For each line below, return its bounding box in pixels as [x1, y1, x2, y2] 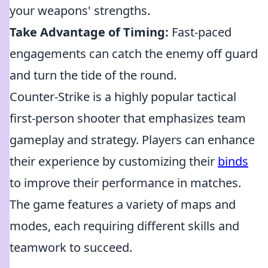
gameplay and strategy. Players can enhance [10, 132, 255, 148]
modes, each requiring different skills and [10, 218, 239, 234]
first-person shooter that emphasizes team [10, 110, 246, 126]
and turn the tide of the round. [10, 67, 176, 83]
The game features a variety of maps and [10, 196, 236, 212]
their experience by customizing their [10, 153, 218, 169]
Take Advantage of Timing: [10, 24, 169, 40]
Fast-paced [169, 24, 232, 40]
